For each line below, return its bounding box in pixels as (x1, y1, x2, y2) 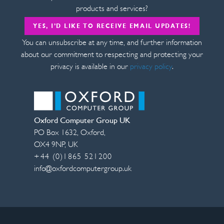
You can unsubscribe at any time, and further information (22, 39, 202, 47)
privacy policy (128, 63, 172, 71)
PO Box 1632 (34, 128, 77, 137)
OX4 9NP (34, 140, 65, 149)
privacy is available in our (50, 63, 128, 71)
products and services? (76, 4, 148, 13)
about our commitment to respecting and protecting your (21, 51, 203, 59)
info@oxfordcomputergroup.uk (34, 164, 132, 173)
